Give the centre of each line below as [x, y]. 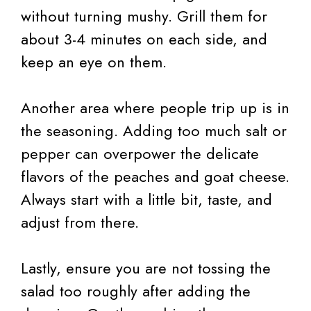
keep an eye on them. [94, 61]
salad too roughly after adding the [136, 291]
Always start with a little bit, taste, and [146, 199]
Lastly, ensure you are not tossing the [146, 268]
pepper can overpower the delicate [140, 153]
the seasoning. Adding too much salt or [154, 130]
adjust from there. [80, 222]
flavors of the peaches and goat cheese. [155, 176]
